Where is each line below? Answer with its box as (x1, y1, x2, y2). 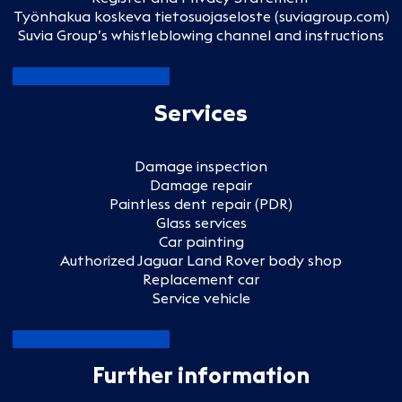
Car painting (158, 232, 244, 250)
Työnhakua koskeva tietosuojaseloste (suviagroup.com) (13, 6, 389, 25)
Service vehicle (152, 288, 250, 307)
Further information (92, 360, 310, 389)
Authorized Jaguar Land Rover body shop (60, 250, 342, 269)
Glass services (155, 213, 247, 232)
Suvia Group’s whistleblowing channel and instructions (18, 25, 384, 44)
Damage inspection (135, 156, 267, 175)
